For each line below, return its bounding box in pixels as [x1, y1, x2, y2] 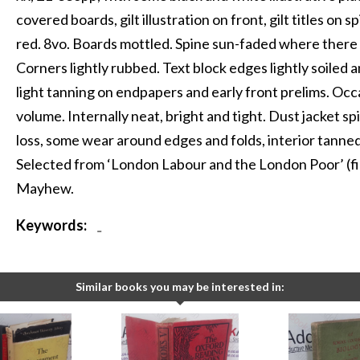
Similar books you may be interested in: [76, 280, 284, 294]
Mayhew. [16, 179, 75, 198]
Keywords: [16, 216, 88, 235]
